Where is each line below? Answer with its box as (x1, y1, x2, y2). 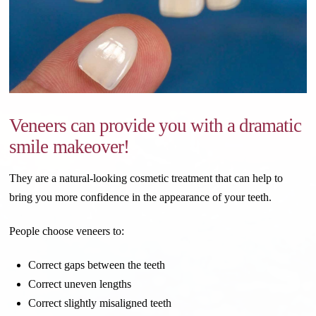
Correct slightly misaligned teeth (28, 297, 171, 310)
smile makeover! (9, 136, 129, 158)
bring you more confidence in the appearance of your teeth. (9, 191, 272, 204)
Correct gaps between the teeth (28, 259, 165, 272)
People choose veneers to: (9, 225, 125, 238)
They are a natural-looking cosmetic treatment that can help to (9, 172, 284, 185)
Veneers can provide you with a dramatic (9, 115, 301, 137)
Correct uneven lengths (28, 278, 131, 291)
